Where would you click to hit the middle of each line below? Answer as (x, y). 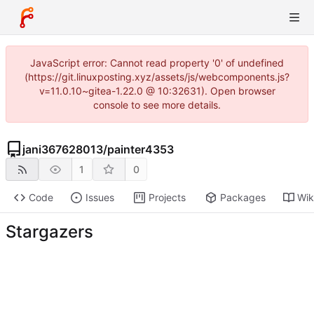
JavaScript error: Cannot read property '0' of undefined (157, 63)
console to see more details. (157, 105)
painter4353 (141, 149)
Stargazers (49, 232)
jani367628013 (63, 149)
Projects (167, 198)
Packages (243, 198)
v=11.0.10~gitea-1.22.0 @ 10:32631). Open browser (157, 91)
